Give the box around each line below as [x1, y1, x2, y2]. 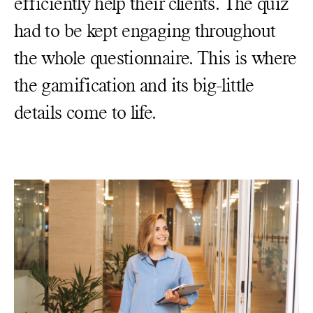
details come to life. [14, 101, 156, 124]
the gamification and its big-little [14, 73, 254, 96]
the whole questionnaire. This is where [14, 46, 297, 69]
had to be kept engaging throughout [14, 19, 276, 42]
